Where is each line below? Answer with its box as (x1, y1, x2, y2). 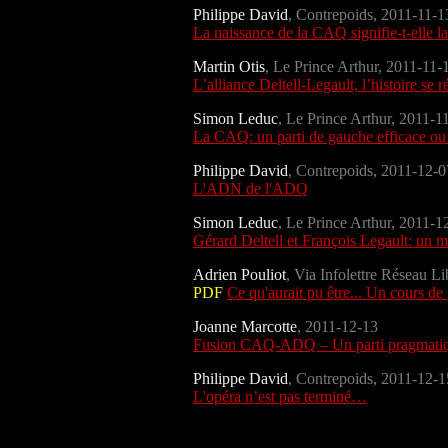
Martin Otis (193, 57, 265, 75)
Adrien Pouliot (193, 265, 286, 283)
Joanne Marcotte (193, 317, 297, 335)
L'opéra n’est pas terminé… (193, 387, 367, 405)
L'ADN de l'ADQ (193, 179, 308, 197)
